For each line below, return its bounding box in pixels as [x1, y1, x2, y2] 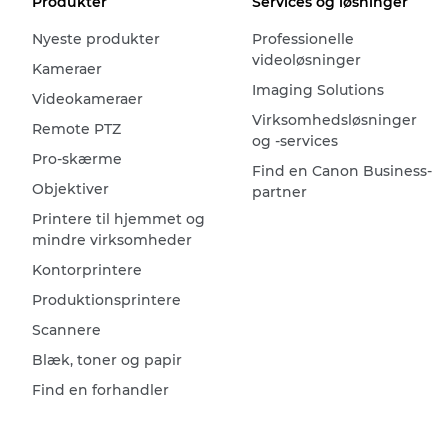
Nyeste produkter [32, 30, 160, 49]
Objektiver [32, 180, 109, 199]
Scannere [32, 321, 101, 340]
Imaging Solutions [251, 81, 384, 100]
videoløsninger [251, 51, 361, 70]
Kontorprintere [32, 261, 142, 280]
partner [251, 183, 307, 202]
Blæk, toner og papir [32, 351, 182, 370]
